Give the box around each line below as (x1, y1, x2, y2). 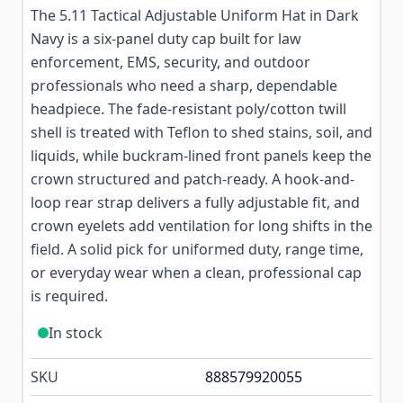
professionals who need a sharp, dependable (31, 76, 337, 95)
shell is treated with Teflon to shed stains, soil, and (31, 122, 372, 142)
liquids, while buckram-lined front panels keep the (31, 146, 372, 166)
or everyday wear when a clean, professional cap (31, 263, 362, 282)
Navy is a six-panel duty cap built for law (31, 29, 301, 49)
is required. (31, 286, 108, 306)
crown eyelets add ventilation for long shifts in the (31, 216, 372, 236)
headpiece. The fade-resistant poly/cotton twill (31, 99, 346, 119)
